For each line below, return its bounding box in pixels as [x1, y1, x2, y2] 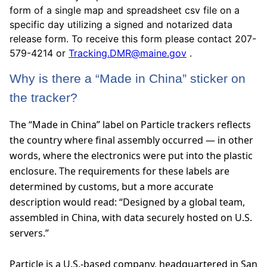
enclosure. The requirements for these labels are [10, 164, 229, 178]
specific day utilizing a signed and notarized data [10, 18, 232, 30]
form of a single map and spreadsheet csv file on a [10, 4, 240, 16]
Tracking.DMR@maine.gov [69, 47, 187, 59]
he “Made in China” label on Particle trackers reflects [15, 118, 251, 131]
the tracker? [10, 91, 77, 105]
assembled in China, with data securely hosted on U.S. [10, 211, 252, 224]
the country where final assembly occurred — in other [10, 133, 253, 147]
